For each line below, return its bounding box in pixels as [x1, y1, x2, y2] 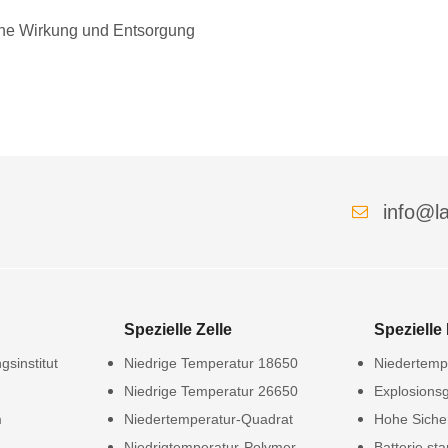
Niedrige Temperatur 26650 [124, 383, 298, 399]
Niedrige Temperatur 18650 [124, 355, 298, 371]
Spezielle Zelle [124, 321, 232, 338]
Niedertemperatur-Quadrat [124, 411, 293, 427]
